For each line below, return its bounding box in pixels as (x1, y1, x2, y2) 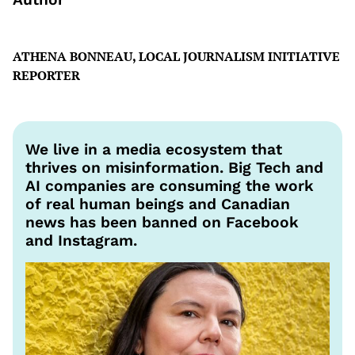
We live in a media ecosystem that (25, 140, 282, 159)
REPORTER (13, 67, 80, 85)
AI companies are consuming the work (25, 177, 314, 196)
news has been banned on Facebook (25, 213, 299, 232)
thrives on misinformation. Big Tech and (25, 158, 323, 177)
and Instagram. (25, 231, 137, 250)
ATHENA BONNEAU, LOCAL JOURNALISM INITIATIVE (13, 48, 340, 66)
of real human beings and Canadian (25, 195, 290, 214)
